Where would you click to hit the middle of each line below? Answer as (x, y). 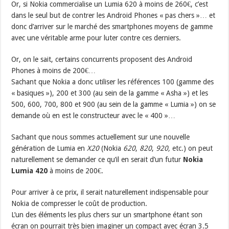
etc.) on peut (192, 148)
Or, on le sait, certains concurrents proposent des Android (102, 60)
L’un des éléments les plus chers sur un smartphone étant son (107, 215)
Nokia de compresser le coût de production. (79, 204)
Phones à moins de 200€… (54, 71)
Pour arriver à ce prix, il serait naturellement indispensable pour (110, 192)
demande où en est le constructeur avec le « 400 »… (94, 116)
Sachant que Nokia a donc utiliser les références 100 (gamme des (113, 82)
